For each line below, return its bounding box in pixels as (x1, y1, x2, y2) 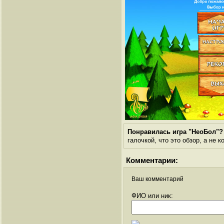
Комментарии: (126, 156, 178, 165)
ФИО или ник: (131, 192, 173, 200)
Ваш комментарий (131, 175, 183, 183)
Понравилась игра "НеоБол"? (127, 128, 223, 136)
